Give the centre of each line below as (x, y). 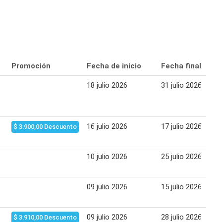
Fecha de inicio (114, 66)
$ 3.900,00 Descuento (45, 126)
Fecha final (181, 66)
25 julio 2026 (181, 156)
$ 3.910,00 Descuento (45, 217)
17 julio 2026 (181, 126)
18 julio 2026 (107, 85)
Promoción (31, 66)
